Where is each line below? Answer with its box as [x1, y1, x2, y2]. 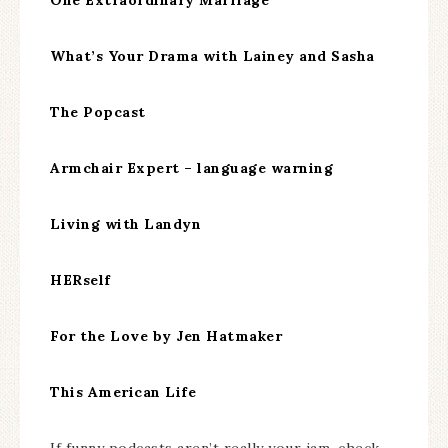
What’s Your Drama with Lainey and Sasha [50, 46, 375, 65]
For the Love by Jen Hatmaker [50, 326, 282, 345]
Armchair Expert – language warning [50, 158, 333, 177]
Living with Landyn [50, 214, 201, 233]
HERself [50, 270, 111, 289]
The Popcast [50, 102, 146, 121]
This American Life [50, 382, 196, 401]
